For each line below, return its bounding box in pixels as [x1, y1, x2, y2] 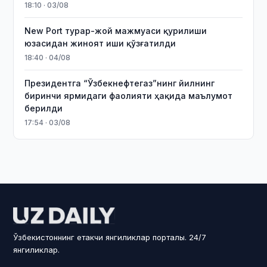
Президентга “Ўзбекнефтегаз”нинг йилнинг [24, 78, 215, 88]
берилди [24, 103, 63, 113]
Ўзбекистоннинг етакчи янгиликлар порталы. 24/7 [13, 232, 207, 242]
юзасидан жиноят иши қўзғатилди [24, 38, 176, 48]
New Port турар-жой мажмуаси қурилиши [24, 26, 207, 36]
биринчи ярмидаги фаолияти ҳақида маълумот [24, 91, 233, 101]
